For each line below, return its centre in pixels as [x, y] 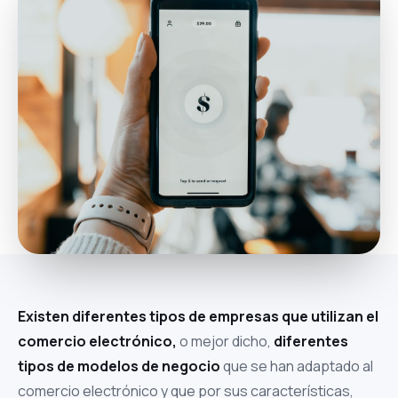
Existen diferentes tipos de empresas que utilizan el [198, 316]
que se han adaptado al [297, 366]
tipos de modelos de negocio [119, 366]
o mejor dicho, [225, 341]
